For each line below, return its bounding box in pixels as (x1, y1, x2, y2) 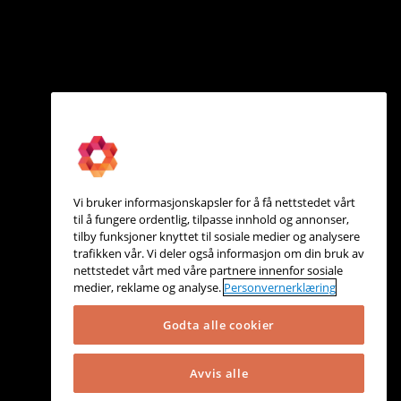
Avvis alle (189, 364, 249, 381)
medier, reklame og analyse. (73, 279, 224, 296)
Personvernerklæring (224, 279, 336, 296)
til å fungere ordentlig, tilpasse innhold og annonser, (73, 211, 349, 228)
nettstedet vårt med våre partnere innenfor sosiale (73, 262, 343, 279)
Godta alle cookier (163, 317, 275, 334)
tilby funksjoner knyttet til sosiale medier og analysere (73, 228, 360, 245)
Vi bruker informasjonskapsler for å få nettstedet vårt (73, 194, 355, 211)
